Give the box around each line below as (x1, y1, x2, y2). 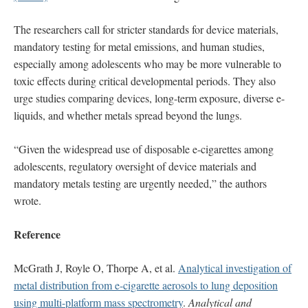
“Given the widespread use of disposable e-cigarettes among (14, 141, 274, 156)
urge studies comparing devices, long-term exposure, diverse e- (14, 90, 285, 105)
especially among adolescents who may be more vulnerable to (14, 56, 281, 71)
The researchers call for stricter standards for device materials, (14, 21, 278, 36)
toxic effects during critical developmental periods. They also (14, 73, 276, 88)
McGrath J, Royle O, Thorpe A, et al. (14, 260, 178, 275)
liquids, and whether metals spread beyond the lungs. (14, 107, 242, 122)
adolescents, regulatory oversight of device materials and (14, 158, 256, 173)
